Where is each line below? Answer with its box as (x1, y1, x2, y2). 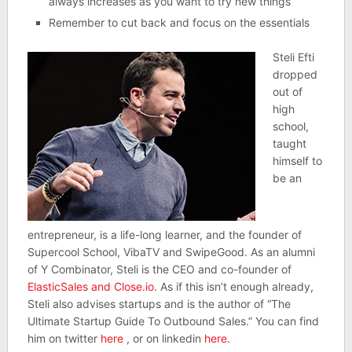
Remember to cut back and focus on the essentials (48, 16, 310, 29)
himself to (272, 153, 322, 167)
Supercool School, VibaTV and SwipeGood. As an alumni (27, 245, 315, 259)
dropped (272, 67, 317, 81)
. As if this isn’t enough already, (153, 280, 313, 294)
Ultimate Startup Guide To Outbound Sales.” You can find (27, 314, 319, 328)
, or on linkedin (123, 332, 204, 346)
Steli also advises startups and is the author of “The (27, 297, 291, 311)
